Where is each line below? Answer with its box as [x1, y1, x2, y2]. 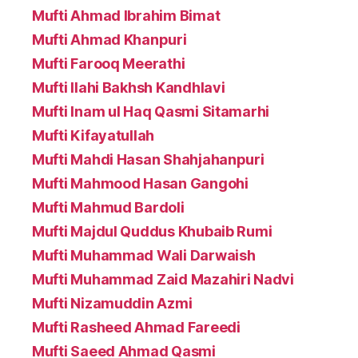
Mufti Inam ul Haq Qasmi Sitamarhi [32, 102, 270, 120]
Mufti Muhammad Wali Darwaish [32, 246, 256, 264]
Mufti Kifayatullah [32, 126, 155, 144]
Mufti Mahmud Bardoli [32, 198, 185, 216]
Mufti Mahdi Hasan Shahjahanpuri [32, 150, 265, 168]
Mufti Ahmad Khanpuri [32, 30, 187, 48]
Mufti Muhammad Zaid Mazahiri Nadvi [32, 270, 294, 288]
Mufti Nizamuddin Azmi [32, 294, 193, 312]
